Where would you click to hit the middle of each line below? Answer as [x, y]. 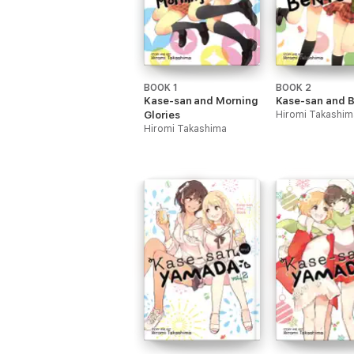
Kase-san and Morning [201, 101]
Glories [162, 115]
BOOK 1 [161, 88]
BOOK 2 [293, 88]
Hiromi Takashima [185, 129]
